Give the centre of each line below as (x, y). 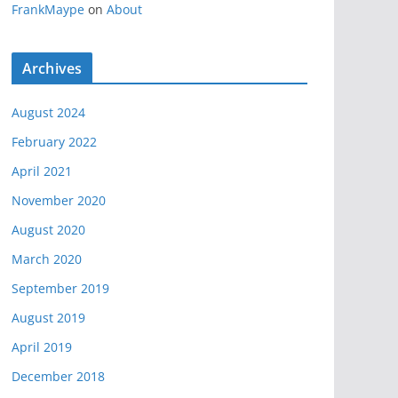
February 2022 (54, 141)
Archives (52, 68)
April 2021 (42, 171)
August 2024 (48, 112)
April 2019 (42, 346)
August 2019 (48, 317)
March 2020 (47, 259)
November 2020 (59, 200)
